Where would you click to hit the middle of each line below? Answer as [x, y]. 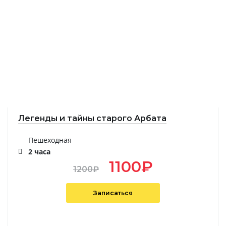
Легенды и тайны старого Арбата [92, 119]
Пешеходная [50, 140]
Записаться [113, 193]
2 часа [39, 152]
